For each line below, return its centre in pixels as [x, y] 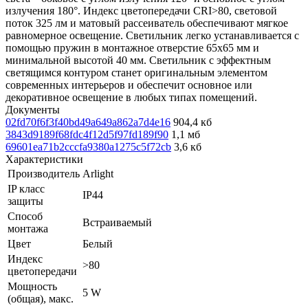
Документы [33, 109]
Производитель [44, 173]
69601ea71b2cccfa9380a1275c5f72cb [88, 146]
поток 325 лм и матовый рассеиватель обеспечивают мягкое [147, 23]
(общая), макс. [41, 298]
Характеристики [44, 159]
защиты [25, 201]
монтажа [28, 228]
